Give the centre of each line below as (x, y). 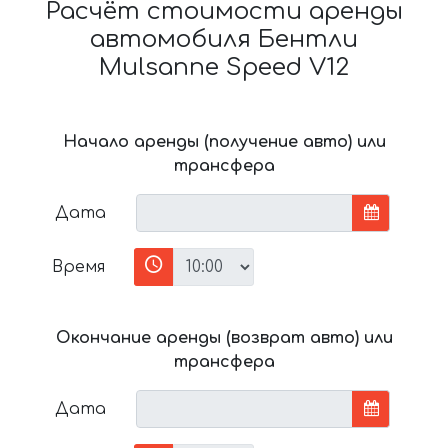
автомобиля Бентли (224, 39)
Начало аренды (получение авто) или (224, 141)
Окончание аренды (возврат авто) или (224, 337)
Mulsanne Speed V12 (224, 67)
